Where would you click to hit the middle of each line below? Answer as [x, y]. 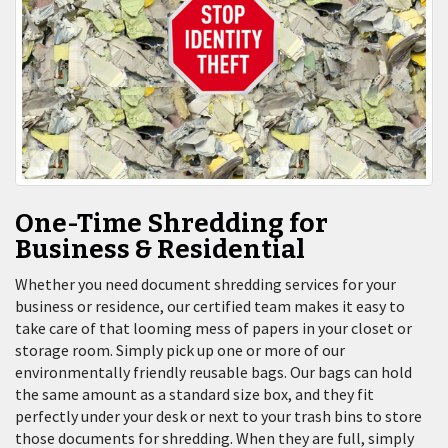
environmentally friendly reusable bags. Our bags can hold [213, 371]
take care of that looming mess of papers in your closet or [213, 327]
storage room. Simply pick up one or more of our [180, 349]
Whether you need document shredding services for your [205, 283]
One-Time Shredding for [171, 223]
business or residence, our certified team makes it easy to [210, 305]
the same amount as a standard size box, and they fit [194, 393]
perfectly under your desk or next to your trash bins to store [218, 415]
